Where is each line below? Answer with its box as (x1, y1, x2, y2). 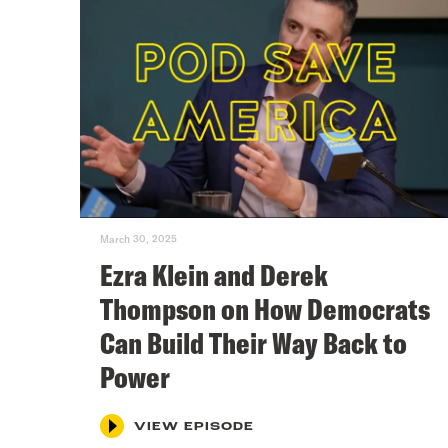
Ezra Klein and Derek (100, 255, 328, 294)
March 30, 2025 (100, 232, 177, 245)
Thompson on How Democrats (100, 289, 430, 328)
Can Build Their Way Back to (100, 323, 407, 362)
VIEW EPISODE (134, 420, 254, 433)
